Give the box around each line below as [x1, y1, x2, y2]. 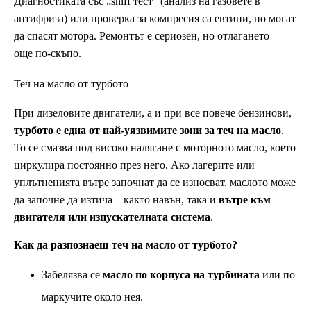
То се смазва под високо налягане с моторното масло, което [14, 142, 296, 154]
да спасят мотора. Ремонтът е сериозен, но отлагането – [14, 30, 278, 42]
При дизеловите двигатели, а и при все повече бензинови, [14, 107, 292, 119]
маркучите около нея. [42, 291, 143, 303]
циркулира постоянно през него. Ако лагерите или [14, 159, 255, 171]
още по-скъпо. [14, 47, 81, 60]
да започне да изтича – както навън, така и [14, 194, 219, 206]
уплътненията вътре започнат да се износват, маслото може [14, 176, 296, 189]
